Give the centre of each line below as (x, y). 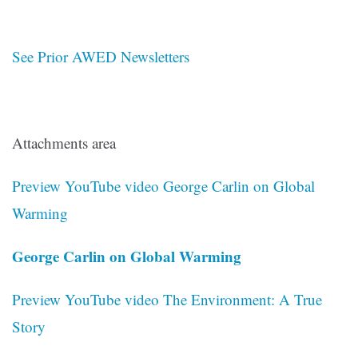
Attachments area (64, 143)
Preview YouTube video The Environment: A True (167, 300)
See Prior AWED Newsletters (101, 57)
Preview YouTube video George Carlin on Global (163, 186)
